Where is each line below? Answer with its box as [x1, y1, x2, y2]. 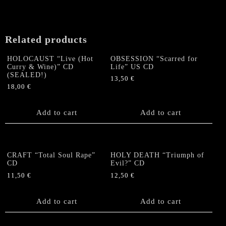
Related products [5, 33, 87, 45]
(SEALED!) [7, 71, 47, 79]
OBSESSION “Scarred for [110, 54, 198, 63]
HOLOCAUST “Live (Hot [7, 54, 93, 63]
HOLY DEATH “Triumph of [110, 151, 205, 159]
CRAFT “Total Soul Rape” [7, 151, 95, 159]
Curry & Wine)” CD [7, 63, 74, 71]
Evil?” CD [110, 159, 145, 167]
